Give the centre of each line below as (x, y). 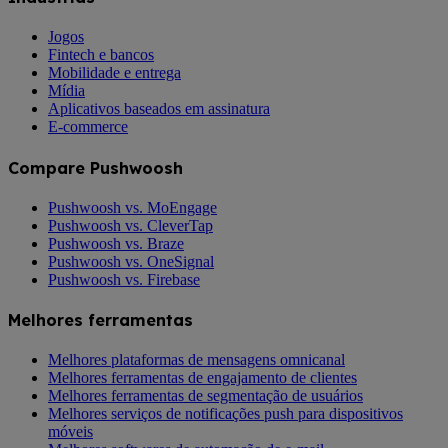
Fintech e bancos (101, 55)
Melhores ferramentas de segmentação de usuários (205, 396)
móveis (70, 432)
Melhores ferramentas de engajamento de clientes (202, 378)
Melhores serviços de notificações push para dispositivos (225, 414)
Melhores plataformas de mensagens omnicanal (196, 360)
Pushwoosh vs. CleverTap (130, 225)
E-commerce (88, 127)
